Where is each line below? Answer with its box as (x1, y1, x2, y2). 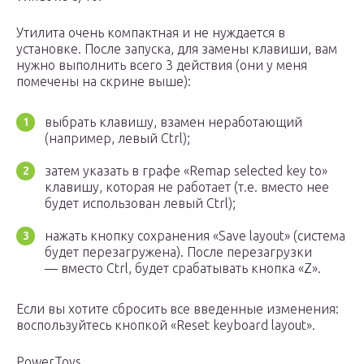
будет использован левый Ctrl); (45, 196, 236, 211)
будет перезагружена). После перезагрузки (45, 245, 312, 260)
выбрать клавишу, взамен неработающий (45, 115, 302, 130)
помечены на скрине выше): (16, 74, 191, 89)
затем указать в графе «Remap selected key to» (45, 163, 327, 179)
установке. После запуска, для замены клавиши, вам (16, 41, 337, 57)
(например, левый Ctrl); (45, 131, 190, 146)
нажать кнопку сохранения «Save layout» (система (45, 228, 345, 244)
